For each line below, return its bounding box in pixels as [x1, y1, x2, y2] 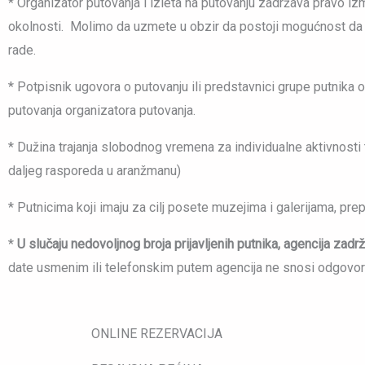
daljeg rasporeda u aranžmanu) [8, 163, 181, 179]
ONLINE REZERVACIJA [91, 326, 222, 342]
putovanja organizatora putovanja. [8, 103, 196, 119]
